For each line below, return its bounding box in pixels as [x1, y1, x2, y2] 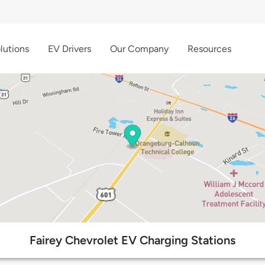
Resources [188, 43, 231, 54]
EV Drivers [48, 43, 91, 54]
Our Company [110, 43, 169, 54]
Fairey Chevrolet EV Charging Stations [30, 233, 235, 248]
